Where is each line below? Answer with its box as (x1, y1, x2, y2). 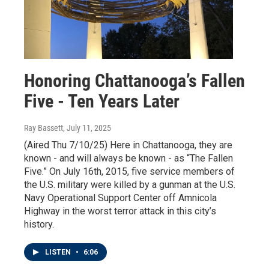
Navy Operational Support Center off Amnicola (24, 192, 217, 204)
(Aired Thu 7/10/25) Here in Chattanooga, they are (24, 139, 232, 151)
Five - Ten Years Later (24, 90, 180, 112)
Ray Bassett (24, 122, 63, 133)
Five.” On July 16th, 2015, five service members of (24, 165, 235, 177)
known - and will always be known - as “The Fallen (24, 152, 233, 164)
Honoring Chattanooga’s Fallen (24, 70, 245, 91)
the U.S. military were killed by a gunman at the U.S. (24, 178, 235, 190)
